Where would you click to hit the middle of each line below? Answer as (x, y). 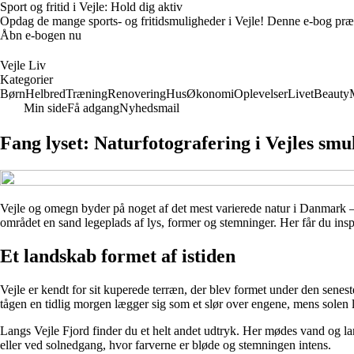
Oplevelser (261, 94)
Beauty (331, 94)
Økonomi (210, 94)
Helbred (45, 94)
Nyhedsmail (149, 108)
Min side (45, 108)
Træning (87, 94)
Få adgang (93, 108)
